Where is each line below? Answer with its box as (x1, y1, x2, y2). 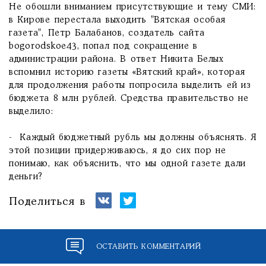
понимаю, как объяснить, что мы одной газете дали (9, 160, 246, 168)
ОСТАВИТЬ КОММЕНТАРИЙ (96, 243, 201, 250)
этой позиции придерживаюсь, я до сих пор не (9, 147, 226, 155)
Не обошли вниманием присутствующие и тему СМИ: (9, 3, 256, 11)
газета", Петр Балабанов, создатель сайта (9, 29, 205, 37)
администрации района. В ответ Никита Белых (9, 55, 224, 64)
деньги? (9, 173, 43, 181)
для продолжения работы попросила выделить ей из (9, 81, 251, 90)
